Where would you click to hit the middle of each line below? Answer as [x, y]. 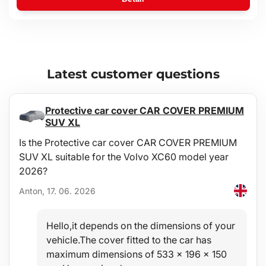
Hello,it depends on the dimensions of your [141, 226]
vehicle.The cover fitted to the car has [129, 240]
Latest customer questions [133, 74]
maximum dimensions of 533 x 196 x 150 [137, 254]
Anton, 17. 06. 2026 [57, 191]
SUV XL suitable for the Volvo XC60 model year [124, 157]
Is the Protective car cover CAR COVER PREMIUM [128, 143]
